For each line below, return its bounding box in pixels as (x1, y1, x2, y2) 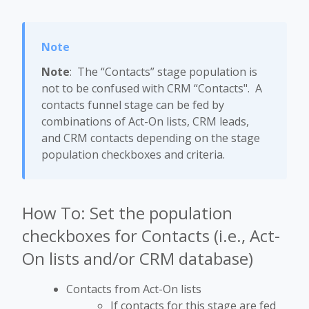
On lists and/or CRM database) (22, 247, 253, 270)
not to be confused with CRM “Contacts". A (41, 81, 262, 97)
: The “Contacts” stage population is (70, 64, 257, 80)
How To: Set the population (22, 201, 232, 225)
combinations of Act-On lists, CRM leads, (41, 114, 249, 130)
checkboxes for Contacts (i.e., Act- (22, 224, 280, 248)
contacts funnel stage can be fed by (41, 97, 224, 113)
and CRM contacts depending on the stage (41, 130, 260, 146)
